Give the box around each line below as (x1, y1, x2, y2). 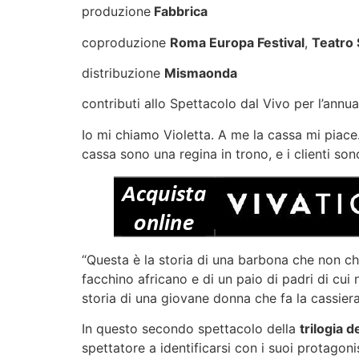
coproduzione (82, 34, 170, 50)
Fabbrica (151, 3, 208, 20)
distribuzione (82, 64, 164, 81)
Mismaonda (164, 64, 237, 81)
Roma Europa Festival (170, 34, 305, 50)
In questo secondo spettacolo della (82, 321, 300, 337)
